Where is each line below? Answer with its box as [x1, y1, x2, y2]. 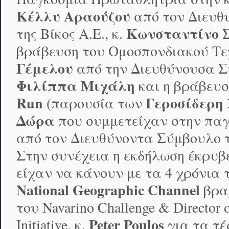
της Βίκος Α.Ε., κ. [16, 24, 126, 43]
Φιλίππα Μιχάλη [16, 75, 135, 97]
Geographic [73, 179, 144, 201]
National [16, 179, 69, 201]
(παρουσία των [47, 94, 146, 113]
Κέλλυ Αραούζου [16, 6, 130, 27]
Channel [148, 179, 200, 201]
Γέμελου [16, 58, 73, 79]
